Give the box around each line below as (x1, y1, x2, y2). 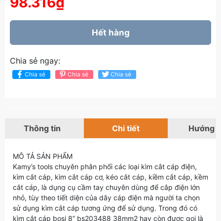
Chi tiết (112, 123, 140, 133)
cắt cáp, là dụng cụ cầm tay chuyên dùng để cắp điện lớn (13, 183, 200, 191)
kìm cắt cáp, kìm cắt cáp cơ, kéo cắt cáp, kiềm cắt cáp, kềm (13, 173, 208, 181)
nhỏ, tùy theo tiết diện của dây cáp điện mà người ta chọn (13, 193, 200, 202)
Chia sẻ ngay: (10, 56, 60, 66)
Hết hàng (91, 28, 130, 37)
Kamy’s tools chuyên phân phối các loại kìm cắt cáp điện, (13, 162, 197, 171)
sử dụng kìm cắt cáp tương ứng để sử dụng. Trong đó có (13, 204, 197, 212)
